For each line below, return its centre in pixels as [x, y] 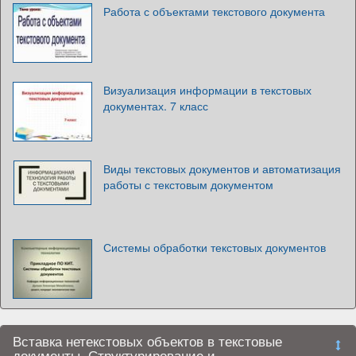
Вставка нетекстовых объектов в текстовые [147, 341]
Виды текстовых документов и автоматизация [222, 168]
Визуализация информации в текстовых [207, 89]
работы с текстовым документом [188, 184]
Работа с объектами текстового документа [214, 11]
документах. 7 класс [156, 105]
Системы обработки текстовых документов [215, 247]
